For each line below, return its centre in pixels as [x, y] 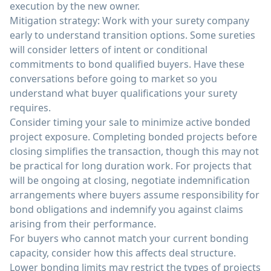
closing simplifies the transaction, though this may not [134, 151]
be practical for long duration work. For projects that [131, 166]
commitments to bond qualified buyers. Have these [127, 64]
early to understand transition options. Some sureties [132, 35]
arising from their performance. [83, 224]
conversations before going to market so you [113, 79]
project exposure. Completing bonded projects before [133, 137]
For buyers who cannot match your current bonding [129, 238]
